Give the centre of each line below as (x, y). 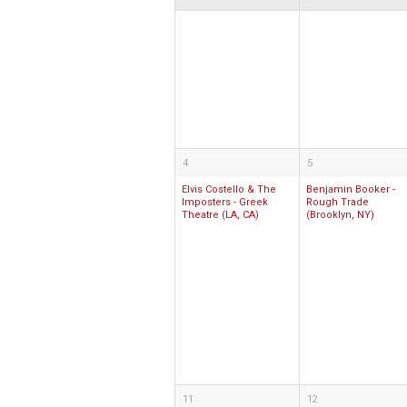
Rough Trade (338, 202)
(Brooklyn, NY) (340, 215)
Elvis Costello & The (229, 189)
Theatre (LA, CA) (220, 215)
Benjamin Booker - (351, 189)
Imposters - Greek (225, 202)
